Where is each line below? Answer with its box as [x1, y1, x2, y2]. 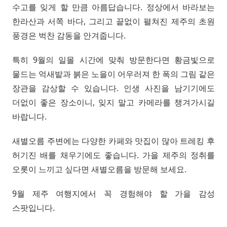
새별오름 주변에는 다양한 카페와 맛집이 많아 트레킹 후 [12, 135, 215, 146]
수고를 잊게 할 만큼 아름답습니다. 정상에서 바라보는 [12, 1, 215, 13]
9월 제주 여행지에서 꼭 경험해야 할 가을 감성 [12, 187, 215, 199]
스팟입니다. [12, 202, 55, 213]
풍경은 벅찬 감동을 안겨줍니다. [12, 29, 126, 41]
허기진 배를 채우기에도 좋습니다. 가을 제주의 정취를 [12, 149, 215, 161]
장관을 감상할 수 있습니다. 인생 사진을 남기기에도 [12, 82, 215, 94]
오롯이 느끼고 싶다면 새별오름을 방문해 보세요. [12, 163, 186, 175]
